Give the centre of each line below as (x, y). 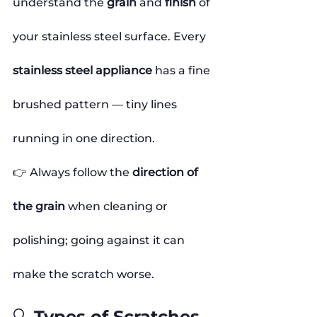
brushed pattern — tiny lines (96, 104)
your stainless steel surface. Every (111, 36)
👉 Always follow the (73, 172)
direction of (167, 172)
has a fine (183, 70)
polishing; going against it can (100, 240)
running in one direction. (84, 138)
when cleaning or (118, 206)
